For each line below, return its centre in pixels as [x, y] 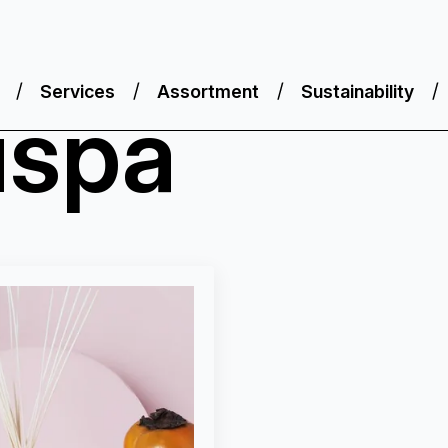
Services [77, 91]
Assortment [207, 91]
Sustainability [357, 91]
